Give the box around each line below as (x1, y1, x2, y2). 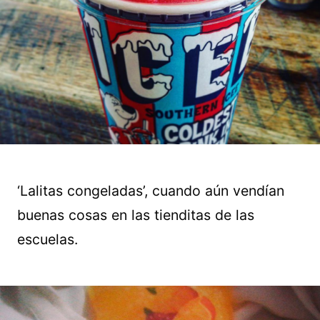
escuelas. (17, 231, 78, 249)
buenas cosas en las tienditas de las (17, 206, 254, 224)
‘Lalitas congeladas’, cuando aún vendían (17, 182, 284, 200)
